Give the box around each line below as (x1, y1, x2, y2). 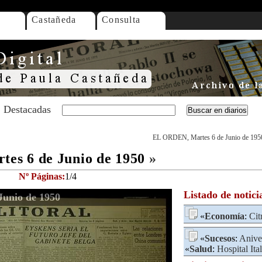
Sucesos (205, 233, 235, 243)
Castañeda (32, 15, 77, 25)
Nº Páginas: (19, 171, 65, 181)
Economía (205, 211, 244, 221)
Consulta (102, 15, 141, 25)
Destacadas (4, 104, 51, 115)
